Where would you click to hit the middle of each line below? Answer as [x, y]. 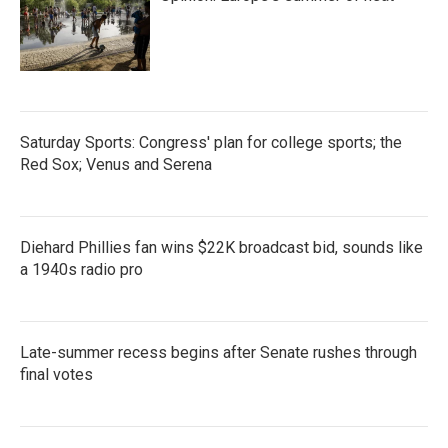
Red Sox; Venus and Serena [116, 164]
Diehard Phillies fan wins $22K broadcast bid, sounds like [221, 247]
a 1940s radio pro [81, 269]
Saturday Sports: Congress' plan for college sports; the [211, 142]
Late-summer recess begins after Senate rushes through [218, 352]
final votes [56, 374]
